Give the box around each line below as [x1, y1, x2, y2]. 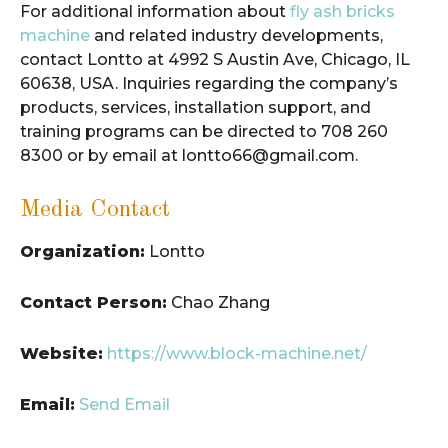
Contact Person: [20, 292, 167, 312]
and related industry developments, [90, 26, 383, 45]
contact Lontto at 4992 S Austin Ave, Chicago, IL [20, 50, 410, 69]
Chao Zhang [167, 292, 270, 312]
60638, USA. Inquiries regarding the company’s [20, 74, 398, 93]
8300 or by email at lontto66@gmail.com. [20, 146, 358, 165]
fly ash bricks [290, 2, 395, 21]
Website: [20, 343, 103, 363]
